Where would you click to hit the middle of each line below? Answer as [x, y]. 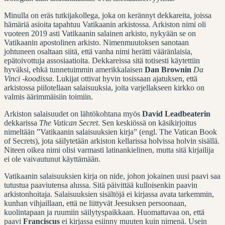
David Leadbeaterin [176, 114]
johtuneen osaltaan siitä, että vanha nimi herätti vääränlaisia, [98, 51]
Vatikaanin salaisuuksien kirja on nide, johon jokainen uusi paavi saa [112, 176]
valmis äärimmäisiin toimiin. [48, 96]
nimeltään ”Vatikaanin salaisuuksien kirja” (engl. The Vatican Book [110, 132]
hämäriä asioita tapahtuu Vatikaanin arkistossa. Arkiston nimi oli [105, 24]
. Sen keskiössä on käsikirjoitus [147, 123]
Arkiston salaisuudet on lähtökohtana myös [73, 114]
